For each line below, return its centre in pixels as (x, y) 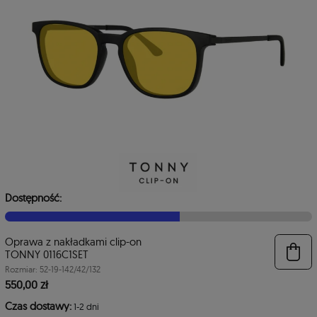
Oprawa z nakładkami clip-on (73, 241)
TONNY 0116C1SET (47, 254)
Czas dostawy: (38, 306)
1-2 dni (86, 306)
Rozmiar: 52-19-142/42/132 (53, 269)
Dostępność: (33, 197)
